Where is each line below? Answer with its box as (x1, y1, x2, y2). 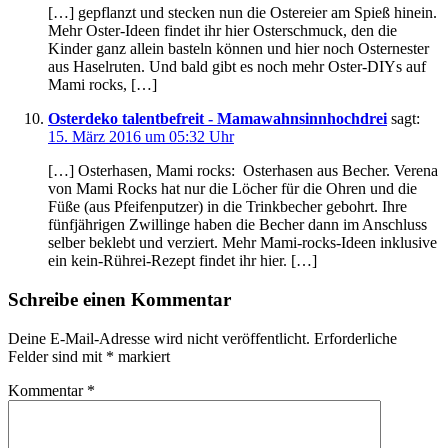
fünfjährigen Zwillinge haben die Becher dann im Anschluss (48, 216, 427, 234)
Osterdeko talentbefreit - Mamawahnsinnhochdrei (48, 110, 387, 128)
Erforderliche (314, 329, 397, 347)
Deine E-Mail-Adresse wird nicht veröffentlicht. (8, 329, 310, 347)
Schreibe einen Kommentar (8, 289, 231, 311)
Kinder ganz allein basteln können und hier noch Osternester (48, 40, 429, 58)
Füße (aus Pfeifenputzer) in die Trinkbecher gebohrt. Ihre (48, 198, 407, 216)
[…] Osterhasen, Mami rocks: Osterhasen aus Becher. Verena (48, 162, 438, 180)
